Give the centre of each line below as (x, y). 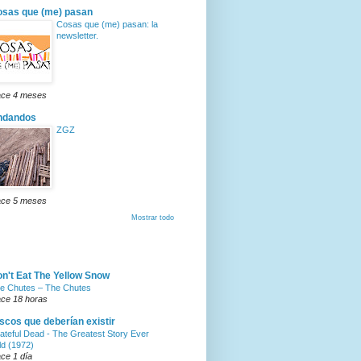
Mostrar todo (153, 218)
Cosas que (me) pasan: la (107, 25)
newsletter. (77, 36)
